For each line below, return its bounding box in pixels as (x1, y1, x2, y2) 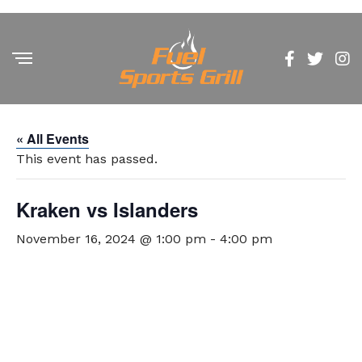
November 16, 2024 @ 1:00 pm (16, 231, 206, 246)
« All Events (16, 129, 89, 148)
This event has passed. (16, 151, 158, 166)
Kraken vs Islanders (16, 196, 198, 223)
